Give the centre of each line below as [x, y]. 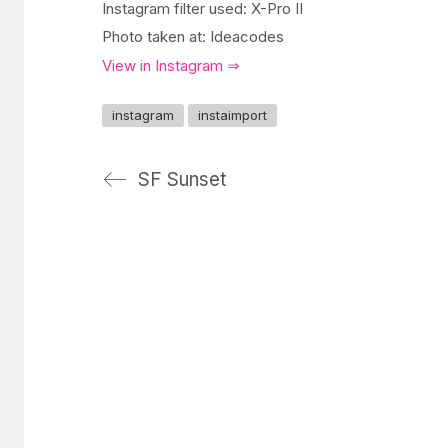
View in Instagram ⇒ [171, 65]
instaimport [232, 115]
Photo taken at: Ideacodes [193, 36]
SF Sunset [182, 179]
